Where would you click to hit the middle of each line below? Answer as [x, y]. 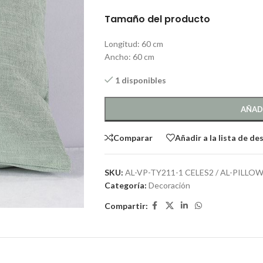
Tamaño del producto [157, 19]
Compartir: [126, 205]
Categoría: [125, 185]
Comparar [133, 137]
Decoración [169, 185]
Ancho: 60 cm [129, 57]
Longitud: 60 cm [134, 44]
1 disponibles [141, 80]
